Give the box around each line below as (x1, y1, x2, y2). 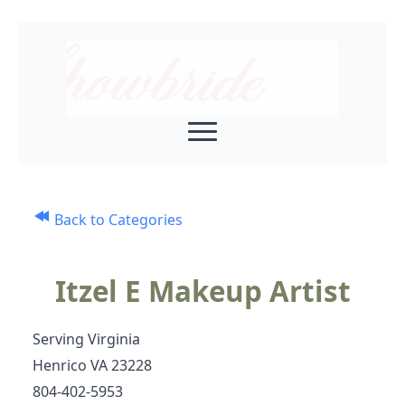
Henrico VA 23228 (33, 355, 152, 375)
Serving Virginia (33, 329, 140, 349)
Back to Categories (51, 210, 183, 230)
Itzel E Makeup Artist (54, 272, 351, 310)
